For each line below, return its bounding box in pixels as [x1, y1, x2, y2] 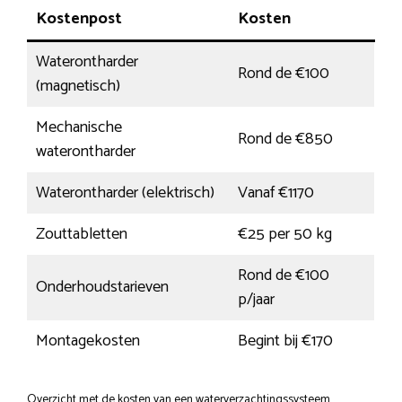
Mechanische [36, 114, 122, 142]
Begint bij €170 [238, 328, 333, 355]
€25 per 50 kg [238, 221, 332, 249]
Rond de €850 [238, 126, 333, 153]
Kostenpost [36, 5, 122, 33]
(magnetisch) [36, 73, 120, 100]
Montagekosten [36, 328, 140, 355]
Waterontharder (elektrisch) [36, 179, 214, 207]
